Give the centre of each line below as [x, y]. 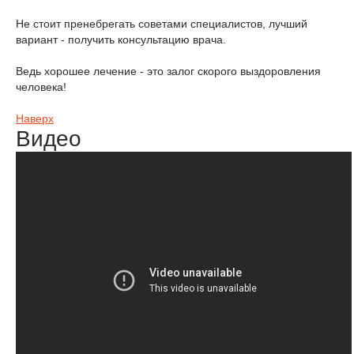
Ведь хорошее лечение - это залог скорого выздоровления [168, 71]
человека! [41, 87]
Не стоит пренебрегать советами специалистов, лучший [162, 24]
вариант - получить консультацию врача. [121, 40]
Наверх [35, 119]
